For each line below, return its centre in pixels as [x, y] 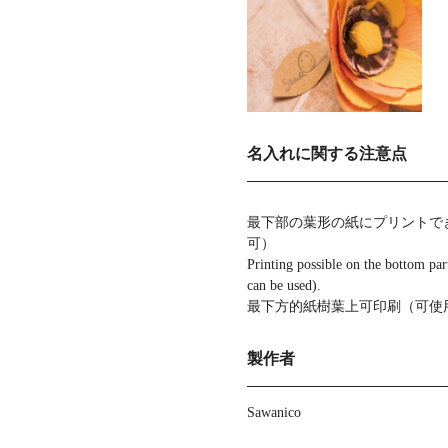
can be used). [283, 285]
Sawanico [273, 412]
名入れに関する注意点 [326, 153]
